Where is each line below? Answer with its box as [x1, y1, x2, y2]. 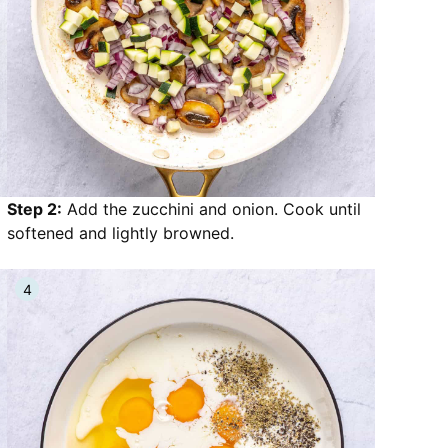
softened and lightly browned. [7, 223, 234, 243]
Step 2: [7, 199, 62, 219]
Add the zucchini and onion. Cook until [62, 199, 361, 219]
